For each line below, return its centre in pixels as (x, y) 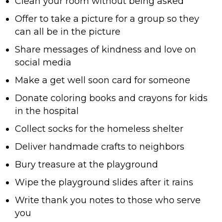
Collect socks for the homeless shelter (99, 129)
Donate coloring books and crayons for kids (111, 98)
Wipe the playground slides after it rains (104, 183)
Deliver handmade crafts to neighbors (100, 147)
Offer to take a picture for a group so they (107, 19)
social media (43, 63)
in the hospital (47, 111)
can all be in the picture (68, 32)
